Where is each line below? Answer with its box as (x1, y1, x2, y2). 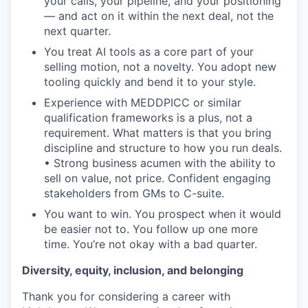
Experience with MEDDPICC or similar (44, 95, 241, 109)
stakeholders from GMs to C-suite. (44, 186, 224, 200)
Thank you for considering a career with (22, 289, 230, 303)
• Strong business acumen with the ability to (44, 155, 276, 170)
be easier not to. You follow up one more (44, 221, 258, 236)
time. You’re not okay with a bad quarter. (44, 236, 257, 251)
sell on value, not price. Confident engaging (44, 170, 271, 185)
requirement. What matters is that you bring (44, 125, 272, 140)
